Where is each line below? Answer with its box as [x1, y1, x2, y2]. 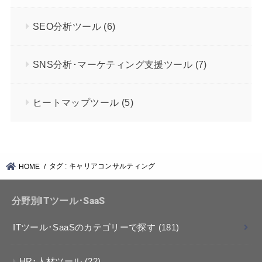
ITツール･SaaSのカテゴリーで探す [13, 222, 158, 232]
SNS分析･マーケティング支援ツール [32, 59, 195, 70]
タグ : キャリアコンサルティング [49, 162, 156, 170]
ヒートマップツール [32, 97, 122, 108]
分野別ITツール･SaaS [11, 195, 105, 206]
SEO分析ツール [32, 21, 104, 32]
